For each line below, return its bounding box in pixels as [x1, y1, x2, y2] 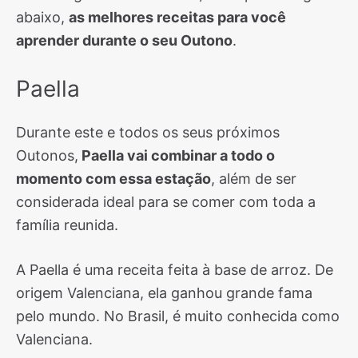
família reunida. [16, 217, 118, 233]
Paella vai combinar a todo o [78, 147, 275, 164]
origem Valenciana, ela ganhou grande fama [16, 284, 312, 301]
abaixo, [16, 9, 69, 26]
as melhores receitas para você [69, 9, 286, 26]
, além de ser [211, 170, 296, 187]
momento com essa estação [16, 170, 211, 187]
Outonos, [16, 147, 78, 164]
